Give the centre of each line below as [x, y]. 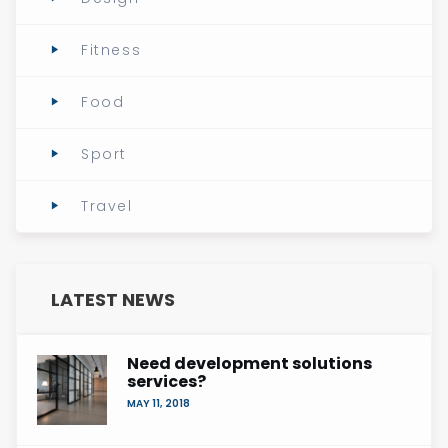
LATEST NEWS [113, 300]
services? [166, 382]
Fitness [111, 50]
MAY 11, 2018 [158, 404]
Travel [107, 206]
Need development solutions [249, 364]
